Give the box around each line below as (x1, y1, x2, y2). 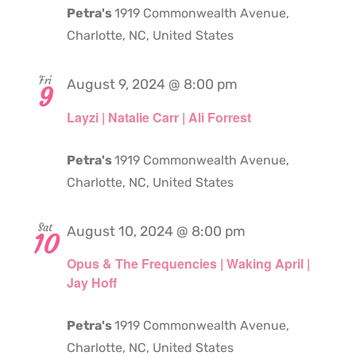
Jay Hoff (67, 273, 117, 292)
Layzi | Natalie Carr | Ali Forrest (67, 107, 251, 126)
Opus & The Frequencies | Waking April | (67, 253, 310, 273)
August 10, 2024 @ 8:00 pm (67, 222, 246, 239)
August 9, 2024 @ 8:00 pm (67, 76, 238, 93)
